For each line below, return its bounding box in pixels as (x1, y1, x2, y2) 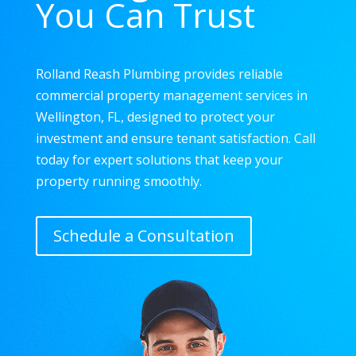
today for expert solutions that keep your (35, 151, 283, 168)
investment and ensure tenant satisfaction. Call (35, 130, 315, 147)
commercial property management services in (35, 87, 308, 104)
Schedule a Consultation (52, 225, 234, 246)
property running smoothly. (35, 172, 202, 190)
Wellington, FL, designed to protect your (35, 108, 275, 126)
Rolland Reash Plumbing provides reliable (35, 65, 283, 83)
